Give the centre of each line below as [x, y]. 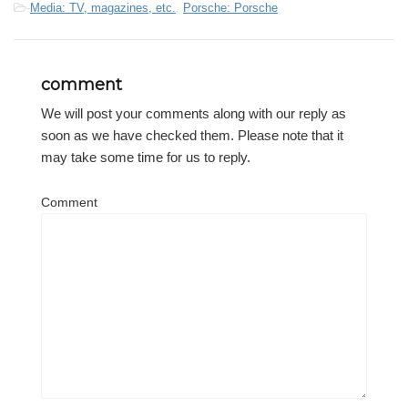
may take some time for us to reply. [146, 157]
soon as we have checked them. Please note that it [192, 135]
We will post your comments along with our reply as [194, 113]
